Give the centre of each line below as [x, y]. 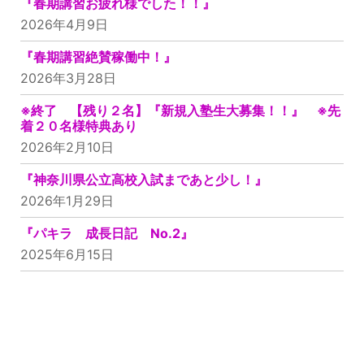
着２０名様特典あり [79, 126]
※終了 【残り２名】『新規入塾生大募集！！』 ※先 [180, 110]
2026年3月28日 [68, 78]
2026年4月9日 [64, 24]
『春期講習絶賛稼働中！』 [98, 56]
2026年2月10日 [67, 147]
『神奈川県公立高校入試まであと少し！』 [144, 179]
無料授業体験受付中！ [182, 331]
